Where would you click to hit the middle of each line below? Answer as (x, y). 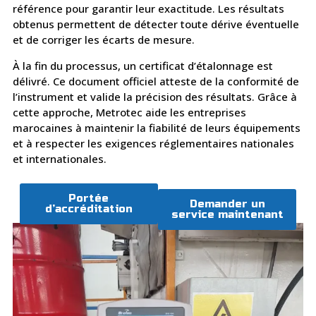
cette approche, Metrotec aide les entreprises (129, 112)
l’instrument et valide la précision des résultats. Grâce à (154, 96)
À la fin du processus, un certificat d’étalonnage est (142, 65)
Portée (89, 199)
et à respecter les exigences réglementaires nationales (153, 143)
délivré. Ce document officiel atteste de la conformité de (156, 81)
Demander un (227, 203)
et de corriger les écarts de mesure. (103, 40)
